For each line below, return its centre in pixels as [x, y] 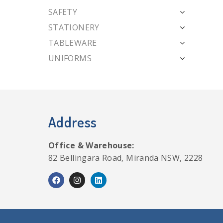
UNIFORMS [70, 58]
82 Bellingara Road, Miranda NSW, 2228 [126, 158]
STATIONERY [74, 27]
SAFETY [63, 12]
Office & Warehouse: [91, 145]
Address [73, 122]
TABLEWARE [73, 43]
